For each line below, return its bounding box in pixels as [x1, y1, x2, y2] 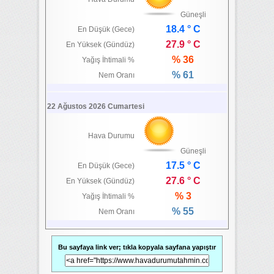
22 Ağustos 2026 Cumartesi [47, 102, 144, 111]
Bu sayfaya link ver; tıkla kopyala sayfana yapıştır [58, 243, 216, 251]
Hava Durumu [88, 131, 135, 140]
